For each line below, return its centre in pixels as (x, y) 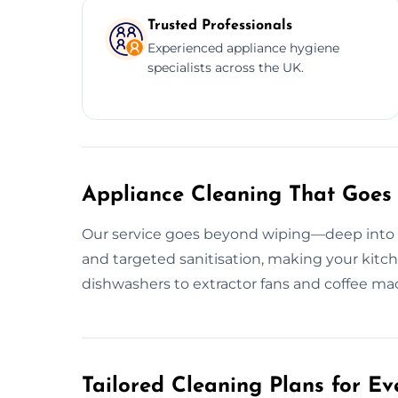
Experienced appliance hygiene (243, 48)
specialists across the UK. (226, 67)
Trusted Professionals (220, 25)
